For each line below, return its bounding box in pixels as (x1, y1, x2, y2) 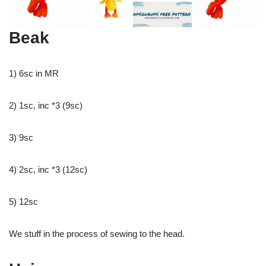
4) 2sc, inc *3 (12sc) (9, 164, 87, 175)
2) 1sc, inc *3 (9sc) (9, 100, 83, 111)
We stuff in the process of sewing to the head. (9, 229, 185, 239)
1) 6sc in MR (9, 68, 59, 79)
